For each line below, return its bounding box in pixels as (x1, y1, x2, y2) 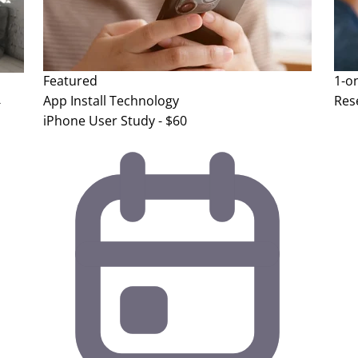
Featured (43, 72, 97, 90)
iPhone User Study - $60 (43, 112, 187, 130)
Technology (109, 92, 179, 110)
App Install (43, 92, 106, 110)
